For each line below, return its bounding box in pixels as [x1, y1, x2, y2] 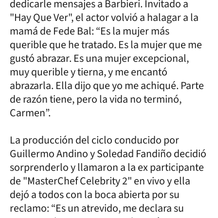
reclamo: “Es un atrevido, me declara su [10, 200, 184, 216]
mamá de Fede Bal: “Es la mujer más [10, 23, 169, 39]
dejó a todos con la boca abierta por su [10, 186, 180, 202]
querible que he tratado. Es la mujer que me [10, 36, 202, 53]
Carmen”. [10, 105, 51, 121]
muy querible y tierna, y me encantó [10, 64, 167, 80]
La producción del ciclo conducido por [10, 132, 179, 148]
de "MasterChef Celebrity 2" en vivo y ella [10, 173, 190, 189]
